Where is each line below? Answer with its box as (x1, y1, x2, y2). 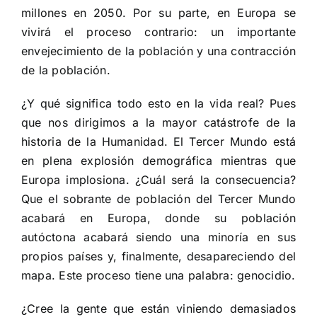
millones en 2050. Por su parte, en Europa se (21, 6, 296, 21)
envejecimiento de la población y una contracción (21, 44, 296, 59)
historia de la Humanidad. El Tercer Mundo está (21, 134, 296, 149)
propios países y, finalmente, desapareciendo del (21, 249, 296, 264)
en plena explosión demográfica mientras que (21, 154, 296, 168)
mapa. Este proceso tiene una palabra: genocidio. (21, 268, 296, 283)
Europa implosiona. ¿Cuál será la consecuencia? (21, 173, 296, 188)
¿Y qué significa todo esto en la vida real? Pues (21, 96, 296, 111)
